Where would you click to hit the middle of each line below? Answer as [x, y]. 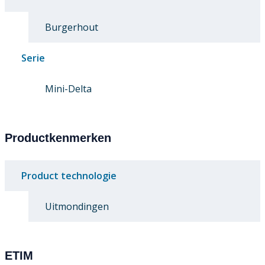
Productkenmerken [58, 138]
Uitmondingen [77, 207]
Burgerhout [72, 28]
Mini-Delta [68, 89]
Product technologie [69, 176]
